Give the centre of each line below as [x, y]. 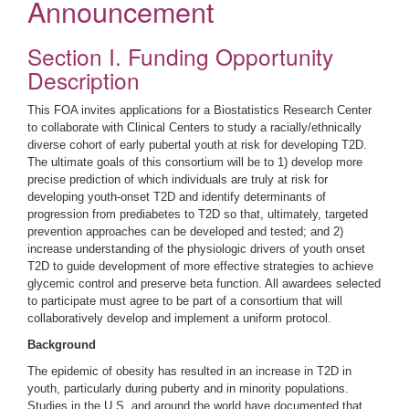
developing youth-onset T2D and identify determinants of [177, 197]
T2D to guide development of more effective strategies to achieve [200, 266]
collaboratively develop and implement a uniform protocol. [179, 318]
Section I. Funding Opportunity [180, 56]
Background [62, 345]
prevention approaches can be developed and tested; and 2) [185, 231]
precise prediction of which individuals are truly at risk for [178, 179]
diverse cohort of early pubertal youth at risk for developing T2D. [197, 145]
